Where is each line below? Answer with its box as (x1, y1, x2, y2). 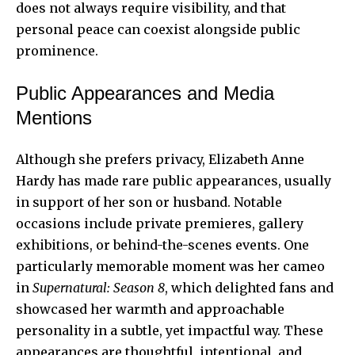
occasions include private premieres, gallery (16, 216, 303, 232)
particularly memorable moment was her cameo (16, 258, 325, 275)
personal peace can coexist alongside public (16, 21, 300, 38)
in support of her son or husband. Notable (16, 194, 282, 211)
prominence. (16, 43, 98, 59)
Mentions (16, 107, 92, 129)
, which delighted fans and (165, 280, 334, 296)
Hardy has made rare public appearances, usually (16, 173, 331, 189)
